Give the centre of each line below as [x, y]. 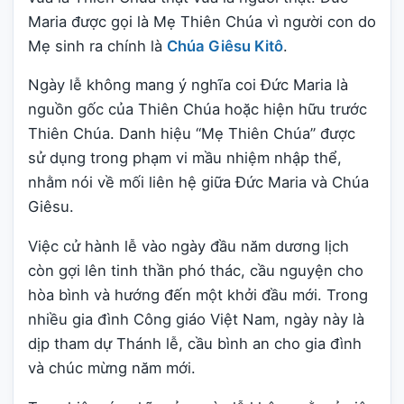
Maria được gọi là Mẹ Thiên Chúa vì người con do [202, 21]
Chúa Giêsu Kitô [225, 46]
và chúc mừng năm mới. [112, 368]
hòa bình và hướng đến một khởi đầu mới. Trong [198, 295]
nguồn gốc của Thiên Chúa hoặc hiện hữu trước [197, 110]
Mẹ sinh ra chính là [97, 46]
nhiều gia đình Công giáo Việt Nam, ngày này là [196, 320]
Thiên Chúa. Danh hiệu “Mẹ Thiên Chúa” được [192, 134]
